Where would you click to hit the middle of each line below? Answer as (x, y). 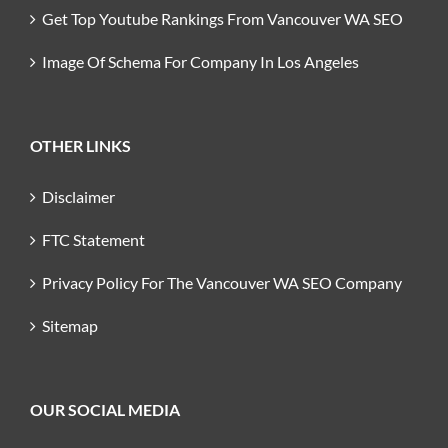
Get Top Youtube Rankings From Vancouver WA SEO (222, 18)
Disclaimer (78, 196)
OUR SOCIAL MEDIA (105, 409)
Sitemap (70, 325)
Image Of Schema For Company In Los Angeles (200, 61)
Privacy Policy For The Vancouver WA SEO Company (222, 282)
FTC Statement (93, 239)
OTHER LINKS (80, 145)
